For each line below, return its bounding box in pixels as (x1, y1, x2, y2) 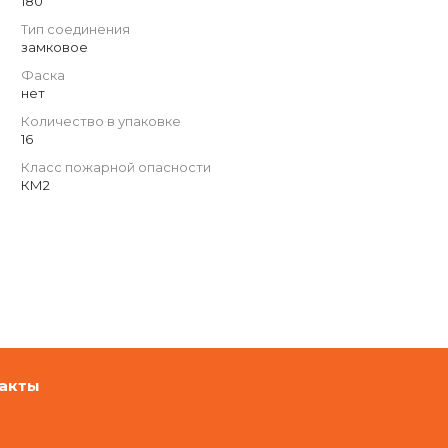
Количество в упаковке (21, 113, 181, 130)
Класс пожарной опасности (21, 159, 211, 176)
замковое (21, 39, 88, 56)
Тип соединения (21, 21, 130, 38)
